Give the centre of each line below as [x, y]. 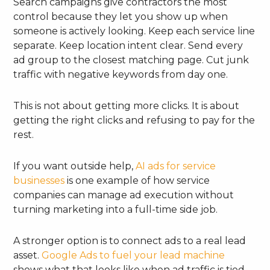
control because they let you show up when [121, 16]
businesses [39, 180]
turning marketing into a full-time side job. [116, 209]
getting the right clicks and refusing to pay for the [134, 120]
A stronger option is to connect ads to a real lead [130, 240]
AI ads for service [176, 166]
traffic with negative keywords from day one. [121, 74]
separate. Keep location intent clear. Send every [128, 45]
